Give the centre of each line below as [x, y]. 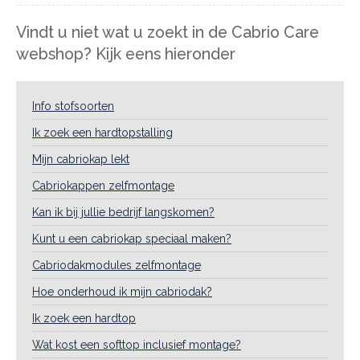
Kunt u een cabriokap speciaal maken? [132, 239]
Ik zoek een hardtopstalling [102, 133]
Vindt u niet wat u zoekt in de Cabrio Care [168, 33]
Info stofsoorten [73, 106]
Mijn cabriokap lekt [81, 159]
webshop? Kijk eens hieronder [126, 54]
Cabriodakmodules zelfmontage [117, 265]
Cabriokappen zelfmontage [103, 186]
